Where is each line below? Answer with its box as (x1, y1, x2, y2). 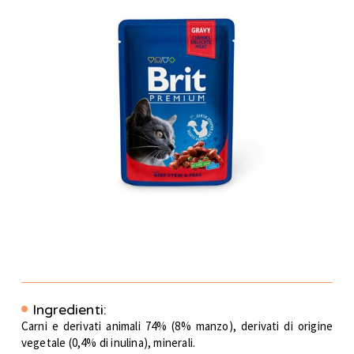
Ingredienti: (32, 301, 107, 319)
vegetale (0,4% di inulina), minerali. (21, 335, 196, 351)
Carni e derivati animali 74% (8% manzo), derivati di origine (21, 318, 333, 334)
